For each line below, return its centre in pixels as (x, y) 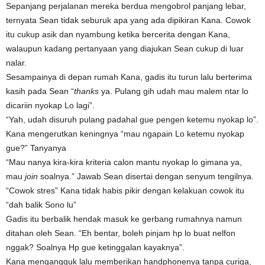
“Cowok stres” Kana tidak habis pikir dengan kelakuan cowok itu (125, 191)
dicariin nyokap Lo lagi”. (50, 106)
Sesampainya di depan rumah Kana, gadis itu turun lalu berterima (129, 77)
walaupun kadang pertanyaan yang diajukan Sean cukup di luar (125, 49)
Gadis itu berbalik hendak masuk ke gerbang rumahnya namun (124, 219)
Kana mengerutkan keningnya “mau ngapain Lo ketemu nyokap (125, 134)
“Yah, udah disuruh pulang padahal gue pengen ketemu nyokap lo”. (132, 120)
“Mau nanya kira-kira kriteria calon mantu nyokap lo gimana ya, (124, 162)
